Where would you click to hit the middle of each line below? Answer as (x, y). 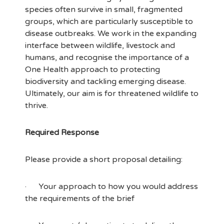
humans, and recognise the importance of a (107, 57)
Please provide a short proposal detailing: (104, 159)
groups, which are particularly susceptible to (109, 21)
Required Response (62, 132)
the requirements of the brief (80, 198)
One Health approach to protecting (92, 69)
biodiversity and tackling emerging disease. (105, 81)
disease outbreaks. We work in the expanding (111, 33)
